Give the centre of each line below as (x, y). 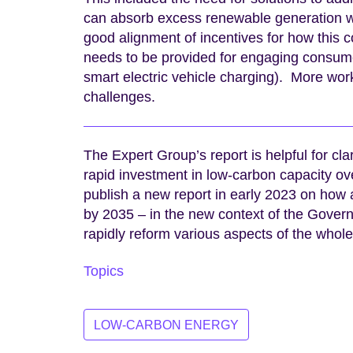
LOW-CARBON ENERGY (166, 324)
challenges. (119, 97)
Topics (104, 271)
